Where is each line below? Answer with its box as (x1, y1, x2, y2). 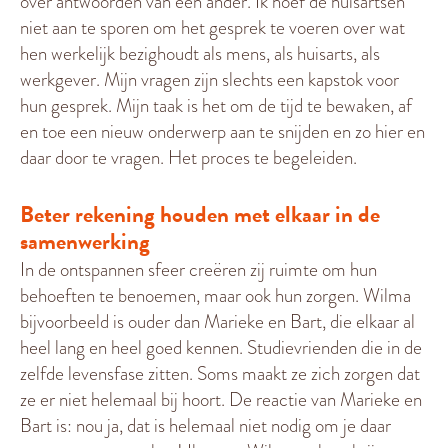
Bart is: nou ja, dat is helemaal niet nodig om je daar (20, 411, 391, 439)
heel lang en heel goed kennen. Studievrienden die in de (20, 333, 422, 361)
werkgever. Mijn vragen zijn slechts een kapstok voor (20, 65, 399, 93)
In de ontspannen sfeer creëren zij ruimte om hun (20, 255, 377, 283)
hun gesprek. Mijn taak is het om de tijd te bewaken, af (20, 91, 412, 119)
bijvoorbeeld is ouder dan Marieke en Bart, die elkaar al (20, 307, 415, 335)
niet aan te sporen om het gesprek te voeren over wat (20, 13, 405, 41)
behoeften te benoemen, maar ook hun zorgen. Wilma (20, 281, 411, 309)
